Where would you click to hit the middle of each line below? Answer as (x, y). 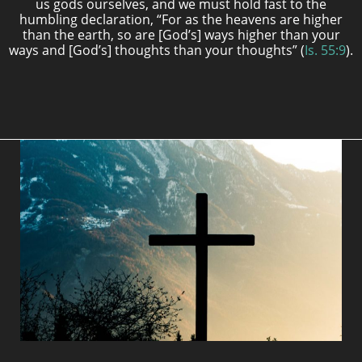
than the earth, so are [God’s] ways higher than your (181, 35)
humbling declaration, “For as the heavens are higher (181, 19)
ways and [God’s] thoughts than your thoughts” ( (157, 50)
